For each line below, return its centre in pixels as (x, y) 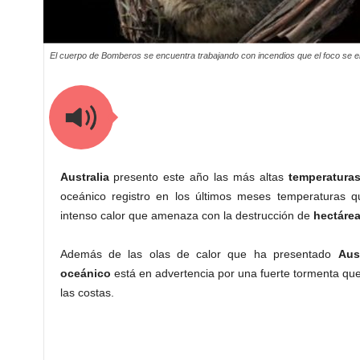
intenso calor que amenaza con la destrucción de (186, 215)
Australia (84, 177)
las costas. (87, 292)
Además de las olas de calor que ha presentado (199, 254)
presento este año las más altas (199, 177)
